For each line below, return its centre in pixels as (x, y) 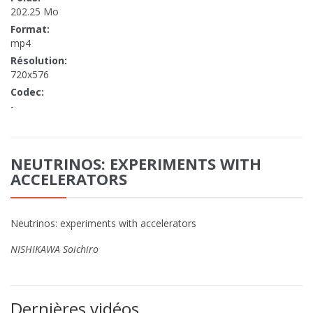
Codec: (27, 92)
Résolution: (39, 61)
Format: (30, 29)
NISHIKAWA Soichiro (54, 249)
